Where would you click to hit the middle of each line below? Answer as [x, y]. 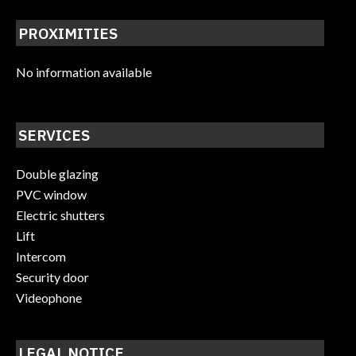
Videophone [49, 298]
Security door [52, 277]
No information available [84, 72]
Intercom [41, 257]
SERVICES [54, 135]
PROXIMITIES [68, 33]
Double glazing [57, 174]
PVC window [51, 195]
